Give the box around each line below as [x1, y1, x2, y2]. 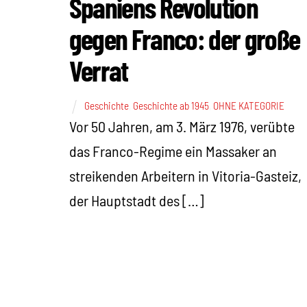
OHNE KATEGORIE [212, 99, 284, 112]
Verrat [69, 53, 128, 88]
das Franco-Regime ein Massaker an [69, 142, 277, 160]
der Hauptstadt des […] [69, 191, 204, 210]
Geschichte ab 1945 [132, 99, 209, 112]
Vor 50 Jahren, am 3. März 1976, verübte [69, 117, 295, 136]
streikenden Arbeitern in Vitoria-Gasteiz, [69, 167, 302, 185]
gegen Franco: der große [69, 21, 300, 56]
